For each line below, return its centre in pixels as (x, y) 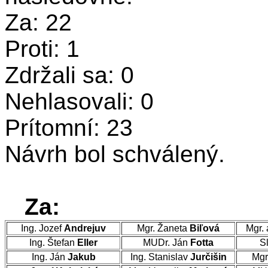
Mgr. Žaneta (163, 228)
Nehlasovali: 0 (79, 101)
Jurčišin (208, 257)
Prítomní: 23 (69, 128)
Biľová (205, 228)
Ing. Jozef (42, 228)
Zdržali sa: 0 (69, 75)
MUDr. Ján (167, 243)
